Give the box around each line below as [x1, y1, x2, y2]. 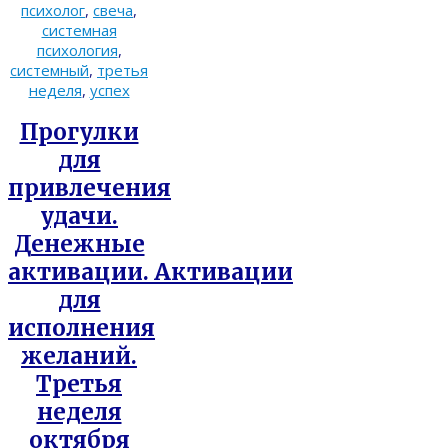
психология [36, 39, 118, 60]
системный [10, 59, 89, 80]
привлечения [8, 174, 171, 203]
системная [41, 19, 117, 40]
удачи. [40, 202, 118, 231]
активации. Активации [8, 258, 293, 287]
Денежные [13, 230, 145, 259]
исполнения [8, 314, 155, 343]
